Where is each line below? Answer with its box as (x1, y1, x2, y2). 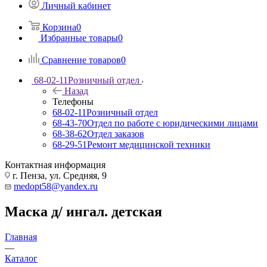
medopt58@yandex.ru (14, 181, 98, 191)
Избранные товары (41, 32, 118, 43)
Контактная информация (5, 159, 105, 170)
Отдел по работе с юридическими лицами (87, 117, 258, 128)
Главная (5, 231, 37, 242)
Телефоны (52, 96, 94, 107)
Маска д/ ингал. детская (5, 203, 162, 219)
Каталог (5, 253, 38, 263)
